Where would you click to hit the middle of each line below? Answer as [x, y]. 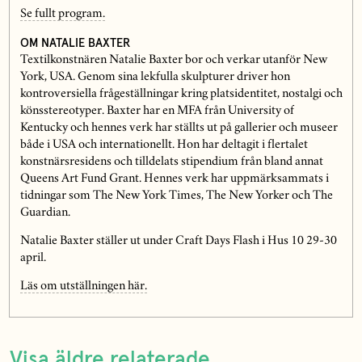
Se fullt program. [62, 14]
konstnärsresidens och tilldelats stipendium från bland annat [171, 162]
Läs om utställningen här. [83, 286]
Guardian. [45, 213]
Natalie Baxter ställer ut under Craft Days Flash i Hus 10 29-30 [178, 241]
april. [33, 258]
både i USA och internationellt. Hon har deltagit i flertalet [164, 145]
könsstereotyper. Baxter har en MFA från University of [157, 111]
